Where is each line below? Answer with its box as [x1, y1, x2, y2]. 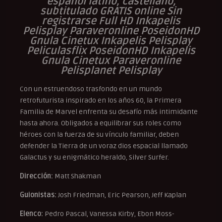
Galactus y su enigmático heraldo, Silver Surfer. [20, 153, 169, 162]
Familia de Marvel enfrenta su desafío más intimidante [20, 107, 198, 116]
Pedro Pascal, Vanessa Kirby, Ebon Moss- [43, 209, 174, 218]
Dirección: [20, 171, 53, 180]
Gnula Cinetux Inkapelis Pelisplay [30, 34, 192, 47]
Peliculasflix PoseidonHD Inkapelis [27, 44, 195, 57]
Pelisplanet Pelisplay [60, 64, 162, 77]
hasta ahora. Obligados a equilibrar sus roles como [20, 118, 181, 127]
